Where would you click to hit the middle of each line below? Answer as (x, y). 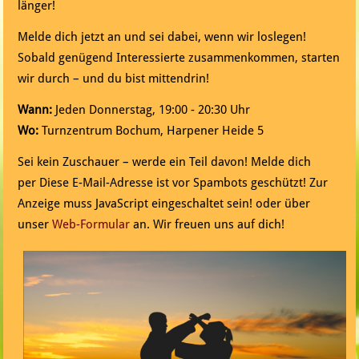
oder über (282, 204)
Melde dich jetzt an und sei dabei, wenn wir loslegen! (162, 37)
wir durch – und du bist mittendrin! (114, 79)
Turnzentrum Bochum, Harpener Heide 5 (151, 131)
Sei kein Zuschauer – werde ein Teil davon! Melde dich (165, 162)
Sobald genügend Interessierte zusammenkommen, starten (179, 58)
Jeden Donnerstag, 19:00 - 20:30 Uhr (151, 110)
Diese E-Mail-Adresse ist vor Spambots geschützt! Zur (184, 183)
